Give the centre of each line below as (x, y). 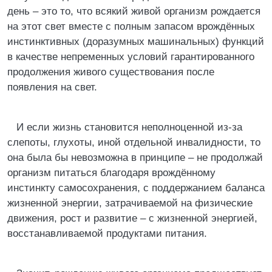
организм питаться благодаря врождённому (111, 173)
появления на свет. (52, 87)
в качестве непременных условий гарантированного (131, 57)
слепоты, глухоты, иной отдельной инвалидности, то (134, 142)
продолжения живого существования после (111, 72)
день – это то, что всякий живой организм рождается (134, 11)
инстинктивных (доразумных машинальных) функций (136, 42)
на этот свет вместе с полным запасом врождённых (131, 26)
